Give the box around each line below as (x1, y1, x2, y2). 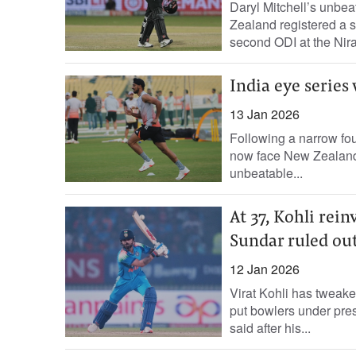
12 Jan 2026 (229, 260, 300, 278)
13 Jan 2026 (229, 105, 300, 123)
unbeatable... (229, 164, 303, 182)
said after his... (229, 319, 311, 337)
